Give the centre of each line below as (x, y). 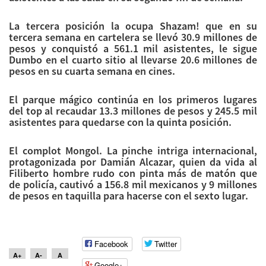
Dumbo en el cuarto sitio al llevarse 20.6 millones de (133, 59)
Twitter (166, 243)
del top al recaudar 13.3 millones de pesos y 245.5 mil (133, 110)
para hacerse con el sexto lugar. (175, 195)
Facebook (111, 243)
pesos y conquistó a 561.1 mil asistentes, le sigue (133, 48)
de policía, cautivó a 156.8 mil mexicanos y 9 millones (133, 184)
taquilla (83, 195)
